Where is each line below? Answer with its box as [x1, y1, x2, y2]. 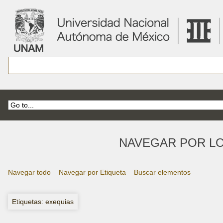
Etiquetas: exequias [12, 197, 74, 206]
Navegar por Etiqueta [59, 168, 126, 176]
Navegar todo [8, 168, 51, 176]
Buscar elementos [134, 168, 191, 176]
